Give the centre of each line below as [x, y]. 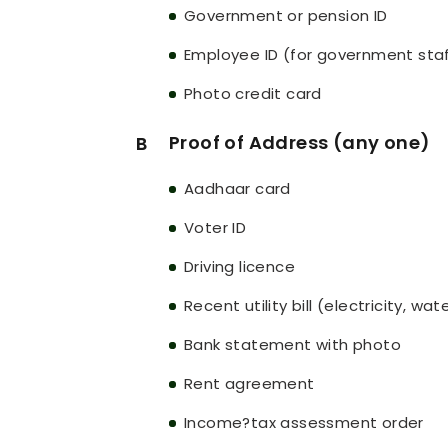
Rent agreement [249, 384]
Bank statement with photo [292, 345]
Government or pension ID [286, 16]
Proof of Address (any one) [300, 143]
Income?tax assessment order [304, 423]
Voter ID [215, 228]
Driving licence [239, 267]
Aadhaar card [237, 189]
